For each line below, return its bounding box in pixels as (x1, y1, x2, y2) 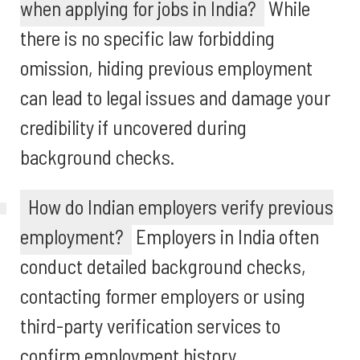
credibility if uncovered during (20, 115, 247, 139)
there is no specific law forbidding (20, 26, 275, 50)
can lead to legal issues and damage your (20, 85, 330, 109)
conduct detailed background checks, (20, 254, 306, 278)
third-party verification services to (20, 313, 280, 337)
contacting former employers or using (20, 284, 305, 308)
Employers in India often (132, 224, 319, 248)
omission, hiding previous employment (20, 55, 313, 80)
